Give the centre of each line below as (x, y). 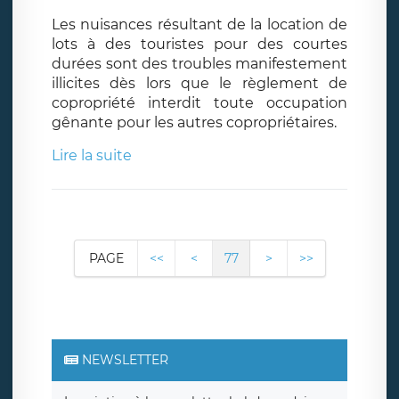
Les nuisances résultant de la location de (199, 24)
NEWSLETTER (123, 359)
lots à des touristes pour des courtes (199, 44)
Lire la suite (92, 155)
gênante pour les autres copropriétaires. (194, 122)
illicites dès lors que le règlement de (199, 83)
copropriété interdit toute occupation (199, 102)
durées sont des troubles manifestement (199, 63)
